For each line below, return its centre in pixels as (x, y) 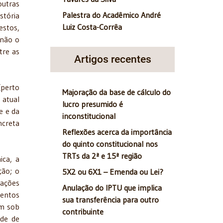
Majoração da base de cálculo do (116, 92)
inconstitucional (89, 116)
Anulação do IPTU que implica (112, 188)
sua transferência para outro (111, 200)
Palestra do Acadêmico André (111, 15)
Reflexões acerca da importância (117, 132)
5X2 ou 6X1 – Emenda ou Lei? (113, 172)
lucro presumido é (93, 104)
